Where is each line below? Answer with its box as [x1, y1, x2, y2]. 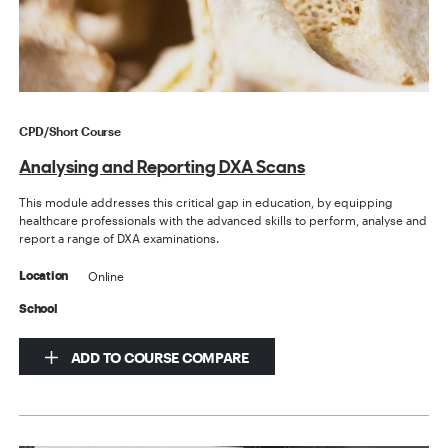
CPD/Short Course [19, 124, 121, 139]
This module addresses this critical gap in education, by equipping [19, 195, 394, 210]
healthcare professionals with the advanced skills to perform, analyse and [19, 213, 428, 228]
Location [19, 270, 69, 283]
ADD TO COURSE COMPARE [68, 349, 249, 367]
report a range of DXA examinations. [19, 231, 220, 246]
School [19, 303, 58, 316]
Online [88, 269, 124, 284]
